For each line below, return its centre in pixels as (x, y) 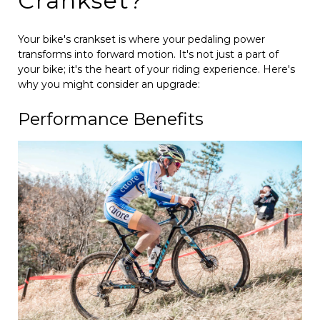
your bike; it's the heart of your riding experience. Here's (156, 69)
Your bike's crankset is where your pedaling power (141, 39)
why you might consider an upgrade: (109, 84)
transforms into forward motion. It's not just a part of (148, 54)
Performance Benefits (111, 119)
